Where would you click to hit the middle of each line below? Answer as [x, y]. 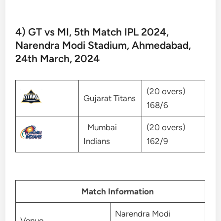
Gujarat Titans [109, 98]
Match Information [112, 191]
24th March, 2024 [58, 59]
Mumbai [100, 128]
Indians [96, 141]
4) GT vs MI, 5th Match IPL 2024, [92, 32]
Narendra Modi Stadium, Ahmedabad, [103, 45]
